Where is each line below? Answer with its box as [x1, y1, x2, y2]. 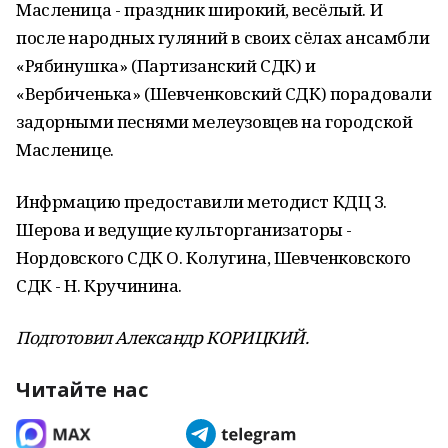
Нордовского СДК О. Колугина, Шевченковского [16, 246, 411, 269]
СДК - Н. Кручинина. [16, 274, 183, 297]
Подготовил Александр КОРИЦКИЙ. [16, 326, 309, 349]
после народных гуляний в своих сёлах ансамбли [16, 26, 430, 49]
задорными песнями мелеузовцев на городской [16, 110, 413, 133]
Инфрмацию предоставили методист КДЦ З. [16, 190, 388, 213]
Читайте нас [16, 376, 148, 403]
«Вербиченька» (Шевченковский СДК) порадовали [16, 82, 432, 105]
